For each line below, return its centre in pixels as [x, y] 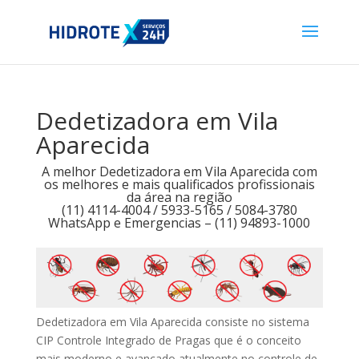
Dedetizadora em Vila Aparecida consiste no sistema [172, 322]
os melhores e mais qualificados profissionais [179, 184]
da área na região [179, 197]
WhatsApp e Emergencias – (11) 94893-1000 [179, 223]
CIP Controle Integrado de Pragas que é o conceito [168, 341]
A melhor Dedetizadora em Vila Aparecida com [179, 171]
